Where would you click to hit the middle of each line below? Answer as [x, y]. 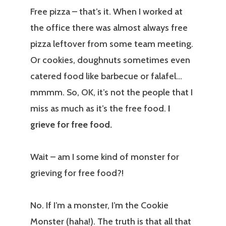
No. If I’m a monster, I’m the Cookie [99, 206]
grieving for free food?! [78, 173]
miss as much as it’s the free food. [99, 109]
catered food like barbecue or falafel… [106, 76]
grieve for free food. [71, 125]
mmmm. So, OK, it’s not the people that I [111, 93]
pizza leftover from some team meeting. [112, 44]
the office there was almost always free [109, 28]
